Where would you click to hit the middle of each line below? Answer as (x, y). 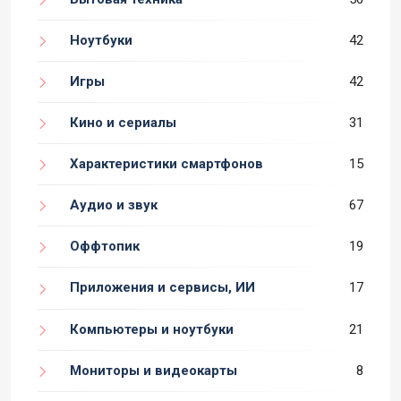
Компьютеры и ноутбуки (152, 329)
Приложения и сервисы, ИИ (162, 288)
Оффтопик (105, 247)
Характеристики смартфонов (166, 164)
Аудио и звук (114, 205)
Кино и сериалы (123, 123)
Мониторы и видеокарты (154, 370)
